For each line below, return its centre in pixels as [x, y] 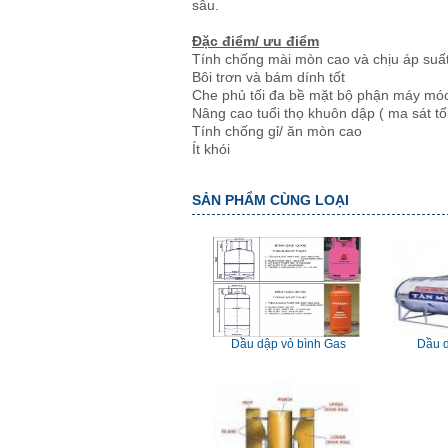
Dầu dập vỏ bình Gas [288, 344]
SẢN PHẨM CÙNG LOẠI [270, 200]
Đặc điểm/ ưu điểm [255, 41]
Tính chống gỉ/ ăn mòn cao [277, 131]
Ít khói [211, 149]
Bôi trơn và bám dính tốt [268, 77]
